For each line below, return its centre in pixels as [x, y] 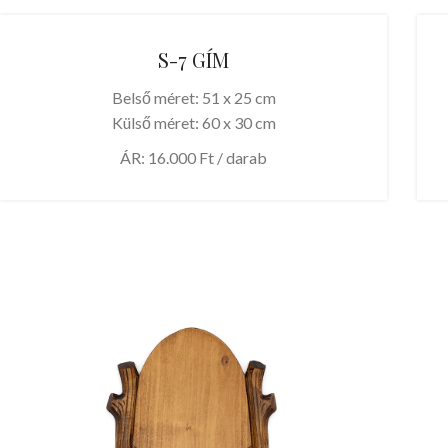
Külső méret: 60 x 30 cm [193, 123]
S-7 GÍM [194, 60]
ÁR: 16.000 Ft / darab [194, 158]
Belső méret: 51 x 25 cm [193, 98]
